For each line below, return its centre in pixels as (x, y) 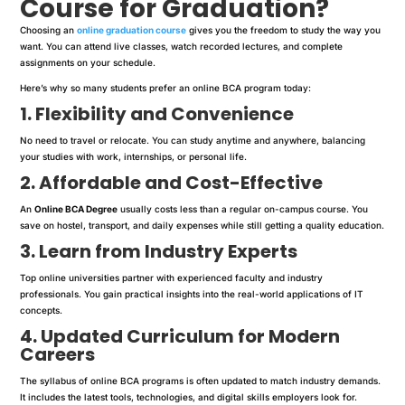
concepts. (42, 310)
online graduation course (132, 29)
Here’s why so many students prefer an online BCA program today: (166, 87)
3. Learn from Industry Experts (159, 251)
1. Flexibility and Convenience (157, 113)
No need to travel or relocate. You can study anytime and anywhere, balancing (193, 140)
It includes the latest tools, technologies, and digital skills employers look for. (189, 396)
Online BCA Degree (76, 208)
